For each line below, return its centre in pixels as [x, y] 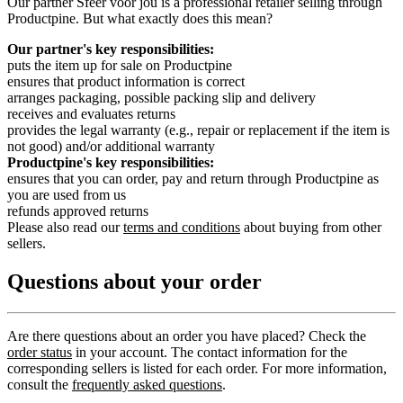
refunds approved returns [78, 210]
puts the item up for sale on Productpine [120, 65]
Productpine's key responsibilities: [111, 162]
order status [40, 352]
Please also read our [65, 227]
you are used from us [67, 194]
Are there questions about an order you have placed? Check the [187, 336]
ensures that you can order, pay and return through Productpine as [193, 178]
